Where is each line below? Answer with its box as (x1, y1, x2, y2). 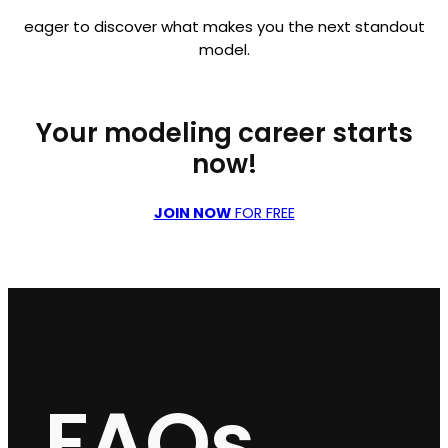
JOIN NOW (153, 202, 231, 223)
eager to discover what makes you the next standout (23, 16, 425, 38)
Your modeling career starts (35, 115, 413, 152)
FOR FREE (230, 202, 295, 223)
